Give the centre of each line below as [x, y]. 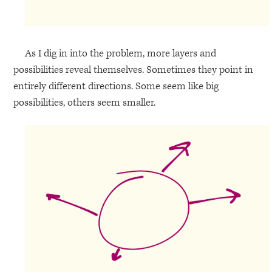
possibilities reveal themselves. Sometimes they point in [134, 70]
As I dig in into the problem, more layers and [120, 54]
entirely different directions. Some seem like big [116, 87]
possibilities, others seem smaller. [85, 103]
